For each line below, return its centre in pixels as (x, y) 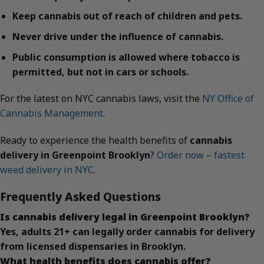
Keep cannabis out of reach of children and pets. (127, 16)
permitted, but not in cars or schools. (100, 72)
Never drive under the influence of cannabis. (118, 36)
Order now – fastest (201, 155)
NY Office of (228, 99)
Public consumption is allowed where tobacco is (126, 57)
